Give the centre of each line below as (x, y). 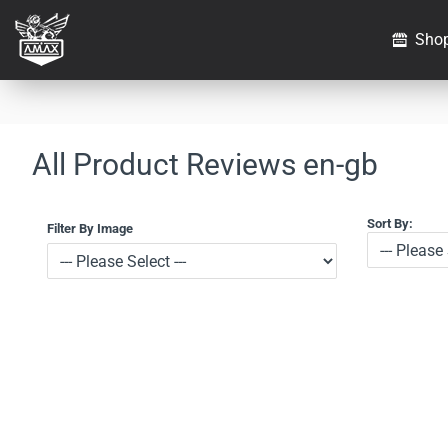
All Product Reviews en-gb (205, 164)
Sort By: (390, 223)
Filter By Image (90, 228)
